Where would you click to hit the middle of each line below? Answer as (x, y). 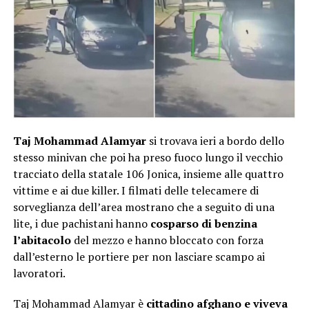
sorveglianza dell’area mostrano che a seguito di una (143, 207)
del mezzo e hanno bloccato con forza (167, 240)
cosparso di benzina (203, 223)
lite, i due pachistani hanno (81, 223)
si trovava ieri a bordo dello (215, 140)
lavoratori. (39, 273)
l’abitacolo (42, 240)
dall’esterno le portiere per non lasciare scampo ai (139, 256)
